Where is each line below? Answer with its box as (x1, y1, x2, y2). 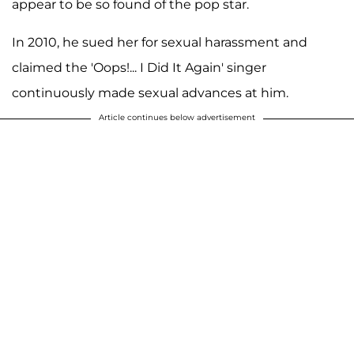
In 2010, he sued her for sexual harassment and (12, 34, 307, 50)
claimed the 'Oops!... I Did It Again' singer (12, 59, 266, 75)
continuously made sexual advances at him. (12, 85, 288, 100)
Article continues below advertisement (99, 111, 255, 122)
